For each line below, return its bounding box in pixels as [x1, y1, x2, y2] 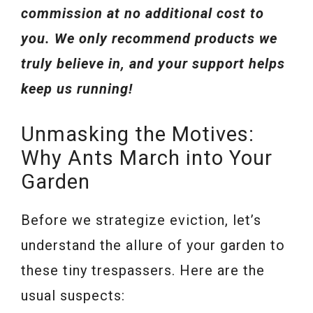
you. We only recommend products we [21, 29, 277, 47]
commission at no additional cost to [21, 4, 264, 22]
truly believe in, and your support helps [21, 54, 285, 72]
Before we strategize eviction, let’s [21, 211, 261, 228]
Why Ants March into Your [21, 145, 272, 170]
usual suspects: [21, 286, 125, 304]
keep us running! [21, 80, 133, 97]
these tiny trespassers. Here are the [21, 261, 265, 279]
